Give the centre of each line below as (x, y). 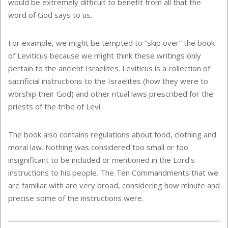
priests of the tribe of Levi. (55, 106)
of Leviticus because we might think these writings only (105, 55)
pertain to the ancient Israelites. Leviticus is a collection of (109, 68)
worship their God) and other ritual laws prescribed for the (111, 94)
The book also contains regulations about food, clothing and (112, 134)
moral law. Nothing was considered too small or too (98, 147)
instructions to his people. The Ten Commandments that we (113, 173)
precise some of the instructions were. (76, 198)
